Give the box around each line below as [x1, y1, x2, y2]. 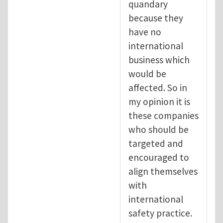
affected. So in [128, 81, 187, 94]
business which [128, 53, 190, 66]
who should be [128, 123, 189, 135]
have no [128, 25, 161, 38]
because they [128, 11, 183, 24]
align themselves [128, 165, 198, 177]
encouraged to [128, 151, 189, 163]
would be [128, 67, 166, 80]
